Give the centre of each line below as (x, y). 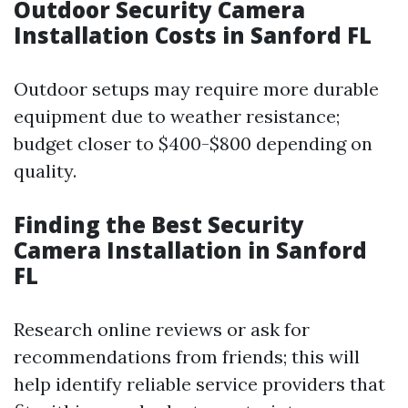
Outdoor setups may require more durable (196, 89)
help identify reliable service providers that (199, 384)
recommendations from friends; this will (187, 357)
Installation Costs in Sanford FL (193, 35)
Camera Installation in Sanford (190, 250)
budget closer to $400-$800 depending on (193, 143)
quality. (45, 171)
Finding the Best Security (159, 224)
